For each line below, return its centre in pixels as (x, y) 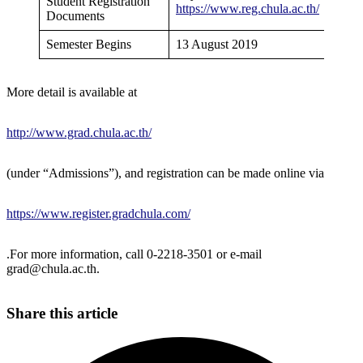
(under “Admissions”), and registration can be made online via (165, 173)
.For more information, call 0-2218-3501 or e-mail (134, 254)
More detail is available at (72, 92)
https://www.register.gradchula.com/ (98, 213)
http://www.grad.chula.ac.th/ (79, 132)
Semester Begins (89, 44)
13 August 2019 (217, 44)
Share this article (62, 313)
